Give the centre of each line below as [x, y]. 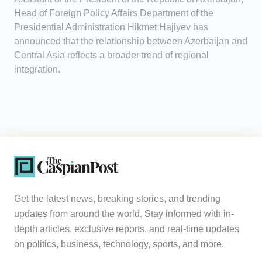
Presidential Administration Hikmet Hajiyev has [111, 27]
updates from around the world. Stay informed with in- [124, 214]
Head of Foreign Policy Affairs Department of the [114, 13]
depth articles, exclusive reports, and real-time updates [127, 229]
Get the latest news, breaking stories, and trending [117, 199]
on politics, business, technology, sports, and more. [119, 244]
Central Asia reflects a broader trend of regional [111, 56]
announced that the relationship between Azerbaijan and [131, 42]
